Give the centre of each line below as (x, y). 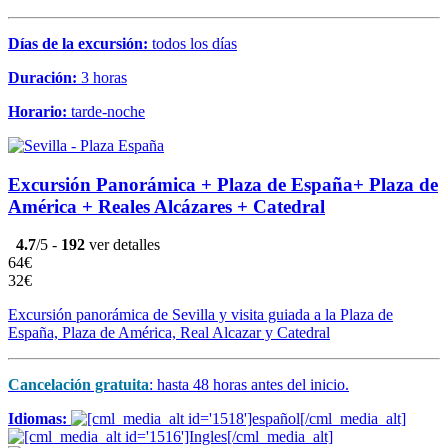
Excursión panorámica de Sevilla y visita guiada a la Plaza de (200, 315)
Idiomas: (37, 419)
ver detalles (122, 245)
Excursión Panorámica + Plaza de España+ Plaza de (223, 184)
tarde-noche (108, 111)
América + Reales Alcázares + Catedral (166, 206)
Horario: (39, 111)
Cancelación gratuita (78, 385)
